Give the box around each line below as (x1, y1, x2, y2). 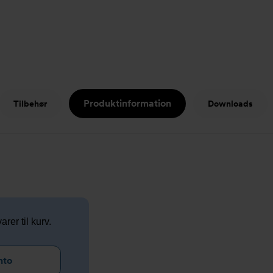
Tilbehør (13, 99, 47, 108)
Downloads (207, 99, 253, 108)
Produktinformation (83, 97, 171, 109)
